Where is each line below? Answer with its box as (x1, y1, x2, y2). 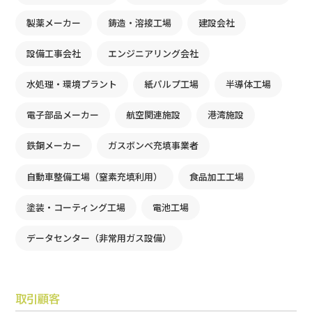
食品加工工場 (189, 169, 244, 183)
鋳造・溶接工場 (107, 15, 171, 29)
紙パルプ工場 (143, 77, 198, 91)
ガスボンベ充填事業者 (107, 139, 198, 153)
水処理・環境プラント (26, 77, 117, 91)
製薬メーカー (26, 15, 81, 29)
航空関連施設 (125, 108, 180, 122)
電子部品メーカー (26, 108, 99, 122)
